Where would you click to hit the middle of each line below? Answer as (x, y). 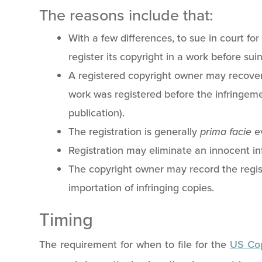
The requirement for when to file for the (135, 244)
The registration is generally (135, 131)
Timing (66, 219)
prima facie (227, 131)
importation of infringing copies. (142, 187)
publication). (97, 112)
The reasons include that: (126, 14)
